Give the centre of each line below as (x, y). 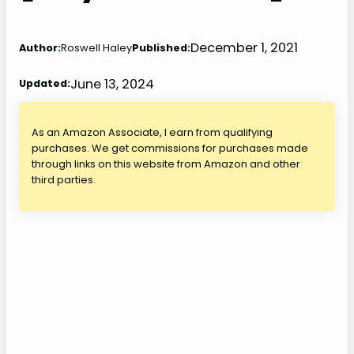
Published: (161, 47)
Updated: (45, 84)
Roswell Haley (96, 47)
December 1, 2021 (244, 48)
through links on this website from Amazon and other (166, 164)
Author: (40, 47)
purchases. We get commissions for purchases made (170, 149)
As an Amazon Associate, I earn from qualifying (152, 133)
